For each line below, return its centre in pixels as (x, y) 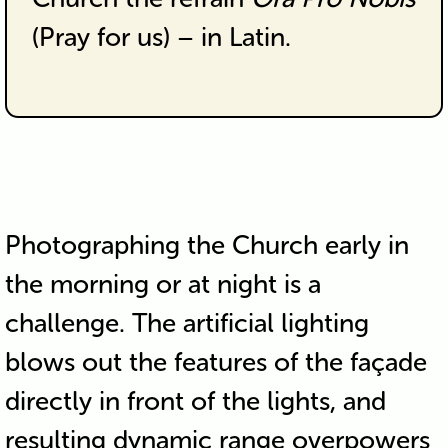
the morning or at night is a (162, 284)
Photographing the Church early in (206, 245)
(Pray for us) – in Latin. (161, 37)
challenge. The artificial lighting (186, 323)
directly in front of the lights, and (195, 401)
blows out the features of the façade (215, 362)
